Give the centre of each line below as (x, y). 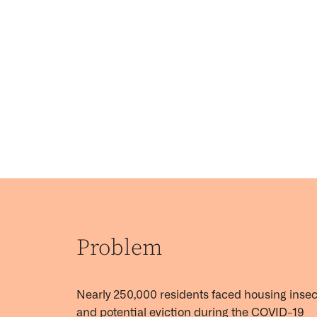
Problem (120, 248)
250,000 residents (161, 295)
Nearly (95, 295)
